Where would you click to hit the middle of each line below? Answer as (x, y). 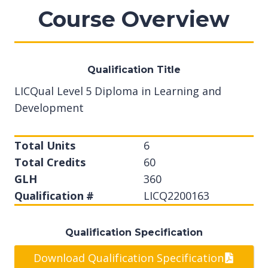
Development (49, 108)
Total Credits (50, 162)
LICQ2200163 (176, 196)
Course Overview (134, 19)
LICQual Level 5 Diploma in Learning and (118, 91)
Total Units (45, 145)
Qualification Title (134, 70)
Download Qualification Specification (129, 258)
